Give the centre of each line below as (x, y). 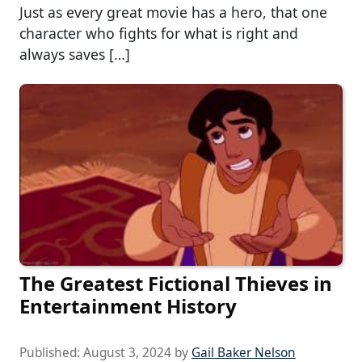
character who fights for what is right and (159, 33)
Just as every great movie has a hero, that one (173, 12)
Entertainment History (128, 305)
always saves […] (75, 54)
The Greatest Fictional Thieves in (176, 283)
